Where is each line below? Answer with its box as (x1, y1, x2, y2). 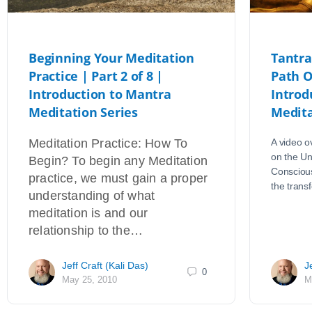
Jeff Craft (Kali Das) (62, 259, 148, 271)
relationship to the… (29, 223, 143, 237)
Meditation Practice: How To (29, 136, 188, 150)
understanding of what (29, 188, 155, 203)
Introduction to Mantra (29, 85, 171, 102)
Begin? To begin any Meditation (29, 153, 208, 168)
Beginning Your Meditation (29, 49, 194, 66)
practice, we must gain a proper (29, 171, 208, 185)
